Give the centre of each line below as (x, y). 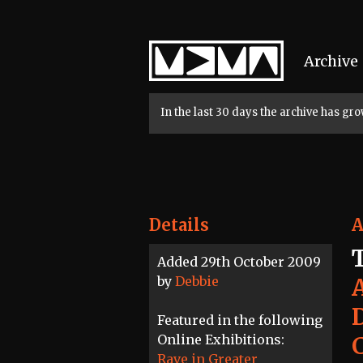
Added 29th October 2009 (239, 262)
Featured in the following (240, 320)
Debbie (197, 281)
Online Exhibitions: (221, 340)
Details (179, 225)
